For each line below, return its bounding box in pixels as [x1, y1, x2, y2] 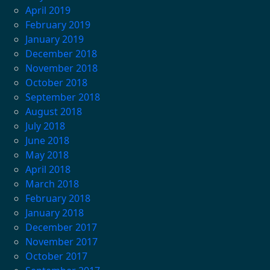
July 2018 [25, 119, 65, 133]
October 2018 [25, 76, 87, 90]
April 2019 [25, 4, 71, 17]
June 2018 [25, 134, 69, 148]
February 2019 [25, 18, 90, 32]
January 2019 [25, 33, 84, 46]
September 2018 [25, 90, 100, 104]
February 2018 [25, 192, 90, 206]
